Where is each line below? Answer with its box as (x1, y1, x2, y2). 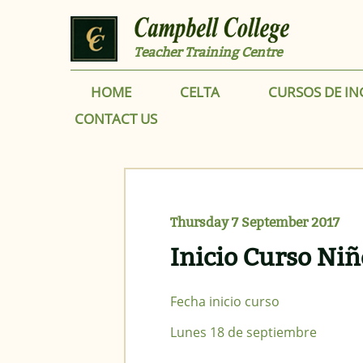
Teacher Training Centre (134, 45, 282, 60)
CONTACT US (75, 109, 157, 129)
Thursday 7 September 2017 (169, 215, 340, 230)
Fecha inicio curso (169, 292, 280, 310)
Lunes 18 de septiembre (169, 322, 317, 341)
